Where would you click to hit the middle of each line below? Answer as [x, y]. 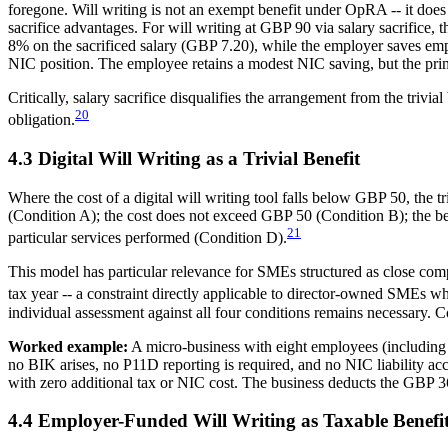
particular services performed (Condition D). [147, 238]
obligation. [41, 120]
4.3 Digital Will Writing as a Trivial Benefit [184, 159]
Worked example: [68, 346]
